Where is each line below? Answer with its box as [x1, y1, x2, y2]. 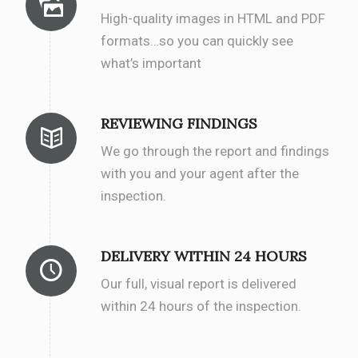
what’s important [101, 54, 201, 71]
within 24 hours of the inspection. [101, 297, 301, 314]
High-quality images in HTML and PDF [101, 10, 325, 26]
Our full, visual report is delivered [101, 275, 296, 292]
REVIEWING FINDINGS [101, 114, 257, 133]
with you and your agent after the [101, 165, 299, 181]
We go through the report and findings [101, 142, 329, 159]
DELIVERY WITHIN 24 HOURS [101, 247, 307, 266]
